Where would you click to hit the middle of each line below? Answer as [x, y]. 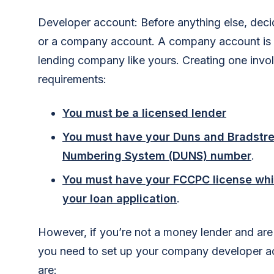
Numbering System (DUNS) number [157, 155]
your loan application [120, 198]
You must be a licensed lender [144, 113]
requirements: [72, 79]
